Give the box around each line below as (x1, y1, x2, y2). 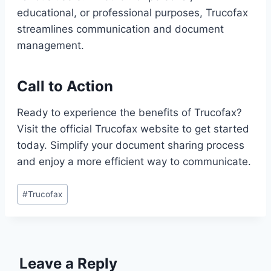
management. (17, 39, 84, 51)
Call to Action (17, 77, 113, 95)
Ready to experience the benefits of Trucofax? (17, 106, 242, 119)
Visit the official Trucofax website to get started (17, 122, 249, 135)
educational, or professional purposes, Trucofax (17, 6, 248, 19)
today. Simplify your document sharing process (17, 139, 244, 151)
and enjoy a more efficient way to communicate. (17, 155, 251, 168)
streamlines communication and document (17, 22, 224, 35)
